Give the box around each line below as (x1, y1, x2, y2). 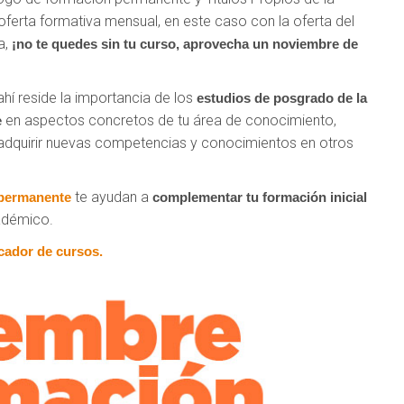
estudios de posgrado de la (197, 90, 367, 106)
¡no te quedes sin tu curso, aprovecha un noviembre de (12, 36, 358, 52)
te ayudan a (71, 188, 152, 207)
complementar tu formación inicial (152, 189, 367, 206)
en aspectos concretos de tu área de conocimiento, (2, 112, 336, 130)
